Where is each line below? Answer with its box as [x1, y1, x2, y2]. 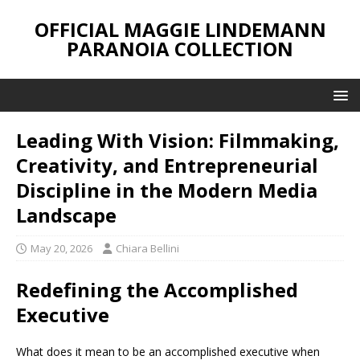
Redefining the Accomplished [16, 276, 298, 303]
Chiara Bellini [116, 241, 179, 256]
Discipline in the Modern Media [16, 177, 317, 203]
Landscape [16, 202, 117, 228]
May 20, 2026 [31, 241, 92, 256]
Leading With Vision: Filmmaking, [16, 127, 339, 153]
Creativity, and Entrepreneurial [16, 152, 318, 178]
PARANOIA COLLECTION [67, 35, 293, 62]
